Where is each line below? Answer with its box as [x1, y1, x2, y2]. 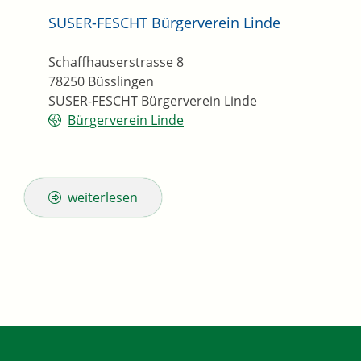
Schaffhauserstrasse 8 [48, 53, 184, 72]
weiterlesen [68, 189, 138, 207]
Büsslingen [88, 73, 154, 91]
